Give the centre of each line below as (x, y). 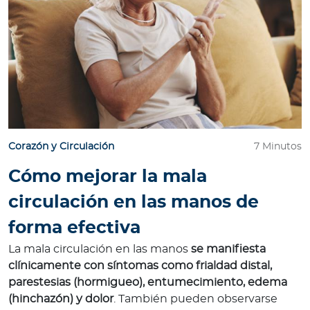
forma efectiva (74, 228)
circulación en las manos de (134, 203)
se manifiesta (227, 249)
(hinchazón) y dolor (61, 299)
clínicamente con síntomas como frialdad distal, (140, 266)
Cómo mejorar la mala (108, 177)
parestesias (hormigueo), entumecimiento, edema (148, 283)
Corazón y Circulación (61, 147)
